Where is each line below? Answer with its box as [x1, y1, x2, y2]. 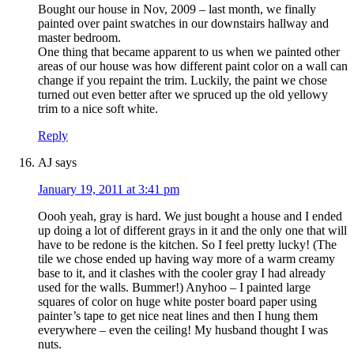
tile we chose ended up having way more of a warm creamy [38, 252, 335, 266]
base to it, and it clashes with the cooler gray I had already [38, 266, 326, 281]
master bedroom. [38, 31, 121, 45]
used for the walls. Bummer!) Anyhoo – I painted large [38, 281, 311, 295]
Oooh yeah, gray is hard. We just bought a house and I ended [38, 209, 342, 224]
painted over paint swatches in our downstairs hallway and [38, 17, 329, 31]
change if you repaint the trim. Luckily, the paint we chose [38, 73, 327, 88]
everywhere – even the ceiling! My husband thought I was [38, 323, 328, 337]
